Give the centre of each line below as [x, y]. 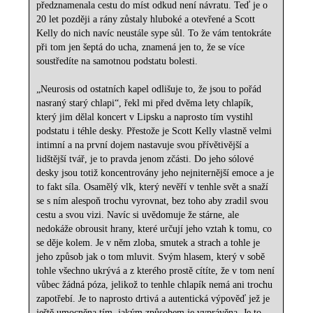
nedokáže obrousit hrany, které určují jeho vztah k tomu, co [154, 229]
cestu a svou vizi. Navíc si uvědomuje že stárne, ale [138, 215]
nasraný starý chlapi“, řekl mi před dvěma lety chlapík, [145, 103]
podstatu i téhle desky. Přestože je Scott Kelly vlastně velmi [154, 131]
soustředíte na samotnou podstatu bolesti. [117, 61]
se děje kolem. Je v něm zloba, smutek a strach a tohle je [148, 243]
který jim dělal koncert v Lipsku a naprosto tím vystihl [145, 117]
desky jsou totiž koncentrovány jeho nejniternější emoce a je [155, 173]
